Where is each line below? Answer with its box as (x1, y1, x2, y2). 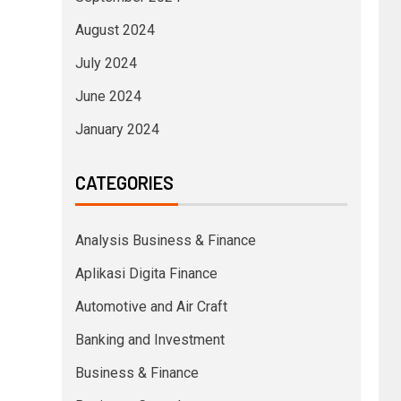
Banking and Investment (74, 330, 225, 348)
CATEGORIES (74, 171, 174, 193)
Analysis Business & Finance (74, 231, 256, 249)
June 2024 (74, 87, 141, 105)
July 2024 (74, 54, 137, 72)
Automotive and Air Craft (74, 297, 227, 315)
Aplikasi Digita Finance (74, 264, 218, 282)
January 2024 (74, 120, 159, 138)
